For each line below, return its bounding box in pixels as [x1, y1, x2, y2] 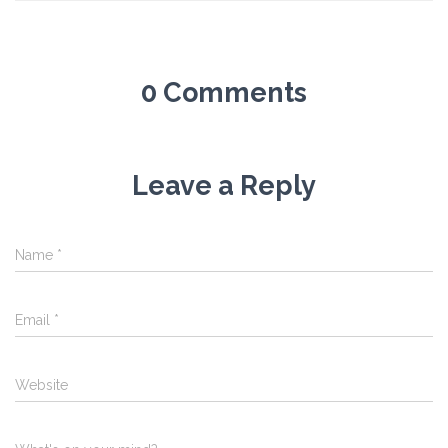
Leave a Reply [132, 170, 316, 201]
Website [15, 377, 68, 393]
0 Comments [141, 77, 307, 108]
